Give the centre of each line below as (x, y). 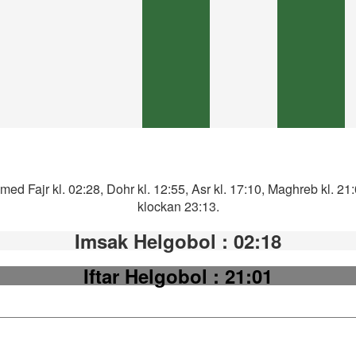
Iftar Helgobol (148, 275)
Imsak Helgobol (148, 240)
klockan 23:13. (178, 206)
